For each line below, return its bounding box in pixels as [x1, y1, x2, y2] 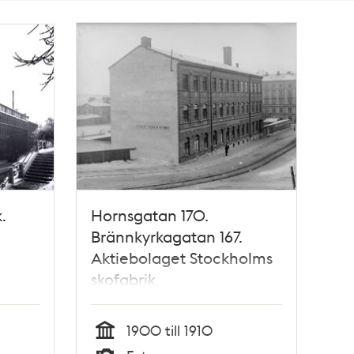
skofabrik [91, 269, 156, 290]
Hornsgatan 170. [91, 205, 209, 226]
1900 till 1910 [126, 321, 213, 340]
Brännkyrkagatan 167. [91, 226, 243, 247]
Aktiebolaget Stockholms [91, 247, 273, 269]
